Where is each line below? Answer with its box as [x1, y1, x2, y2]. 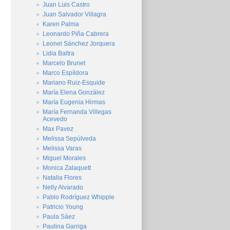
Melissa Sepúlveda [43, 135, 96, 142]
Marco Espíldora [43, 69, 88, 76]
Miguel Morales [43, 155, 86, 162]
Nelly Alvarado [43, 184, 83, 191]
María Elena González [43, 89, 105, 96]
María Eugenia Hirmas [43, 99, 105, 106]
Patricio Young [43, 203, 83, 210]
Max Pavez [43, 125, 73, 132]
